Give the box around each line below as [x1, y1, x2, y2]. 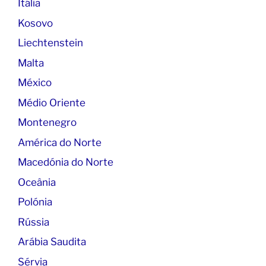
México [18, 77, 52, 88]
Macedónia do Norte [18, 156, 113, 168]
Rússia [18, 216, 49, 228]
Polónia [18, 196, 52, 208]
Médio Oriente [18, 96, 85, 109]
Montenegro [18, 116, 77, 128]
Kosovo [18, 17, 53, 29]
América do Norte [18, 136, 102, 148]
